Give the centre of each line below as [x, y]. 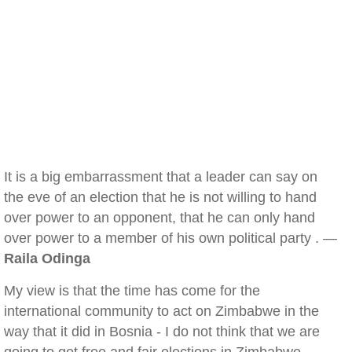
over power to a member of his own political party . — [170, 238]
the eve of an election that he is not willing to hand [160, 197]
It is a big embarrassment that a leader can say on [161, 177]
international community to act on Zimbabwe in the [161, 311]
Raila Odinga [47, 258]
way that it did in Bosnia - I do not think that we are [162, 332]
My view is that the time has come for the [132, 291]
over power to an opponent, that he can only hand [159, 218]
